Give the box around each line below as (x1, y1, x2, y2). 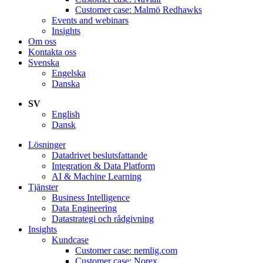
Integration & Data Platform (52, 160, 155, 171)
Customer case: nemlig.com (75, 245, 177, 255)
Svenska (28, 57, 59, 68)
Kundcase (52, 234, 89, 245)
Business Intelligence (52, 192, 130, 203)
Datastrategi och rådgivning (52, 213, 154, 224)
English (52, 109, 80, 119)
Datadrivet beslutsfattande (52, 150, 147, 160)
